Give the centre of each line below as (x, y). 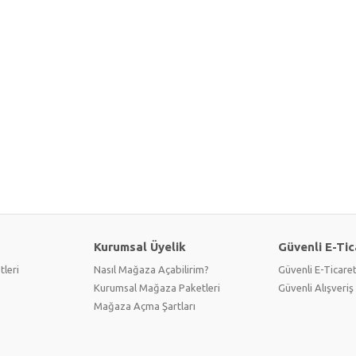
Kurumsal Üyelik (140, 246)
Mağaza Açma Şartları (145, 306)
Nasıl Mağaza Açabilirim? (151, 269)
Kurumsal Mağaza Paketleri (157, 287)
